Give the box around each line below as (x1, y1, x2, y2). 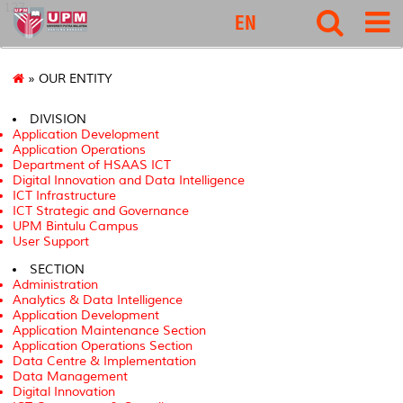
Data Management (13, 369, 128, 385)
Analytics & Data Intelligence (13, 292, 183, 309)
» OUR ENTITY (24, 71, 112, 87)
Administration (13, 277, 98, 293)
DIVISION (30, 112, 86, 128)
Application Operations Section (13, 338, 193, 354)
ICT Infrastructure (13, 188, 116, 204)
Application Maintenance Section (13, 323, 206, 339)
